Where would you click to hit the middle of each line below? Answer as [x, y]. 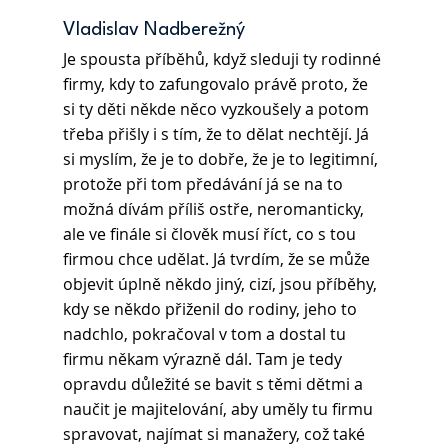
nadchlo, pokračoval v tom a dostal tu [206, 334]
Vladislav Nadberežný [153, 30]
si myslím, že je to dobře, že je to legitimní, [222, 159]
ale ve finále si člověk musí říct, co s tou [211, 234]
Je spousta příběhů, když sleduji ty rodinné [223, 59]
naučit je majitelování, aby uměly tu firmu [219, 409]
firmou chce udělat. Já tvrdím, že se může [218, 259]
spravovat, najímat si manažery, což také [215, 434]
